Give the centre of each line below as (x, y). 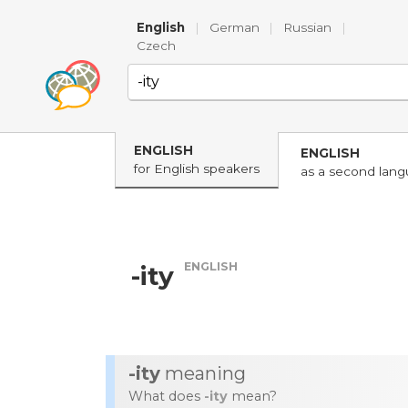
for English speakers (197, 168)
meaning (203, 373)
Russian (308, 27)
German (234, 27)
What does (166, 396)
